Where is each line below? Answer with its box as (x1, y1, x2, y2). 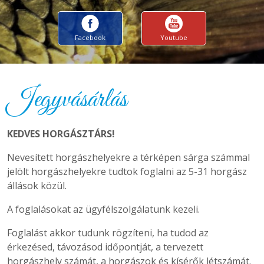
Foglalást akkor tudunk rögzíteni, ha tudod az (7, 226, 209, 239)
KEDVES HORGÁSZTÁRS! (7, 127, 115, 140)
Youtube (160, 33, 187, 42)
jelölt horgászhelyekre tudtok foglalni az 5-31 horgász (7, 165, 247, 178)
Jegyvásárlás (7, 83, 127, 117)
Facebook (75, 33, 105, 42)
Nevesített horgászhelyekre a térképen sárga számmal (7, 151, 250, 164)
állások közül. (7, 179, 67, 192)
